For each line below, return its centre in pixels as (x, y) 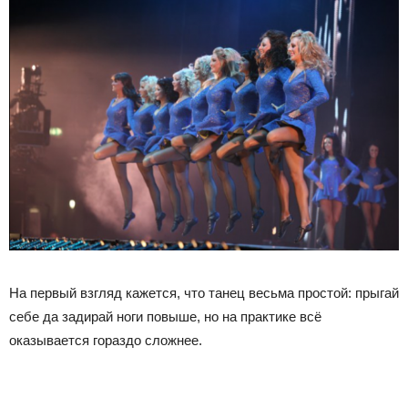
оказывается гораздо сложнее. (106, 341)
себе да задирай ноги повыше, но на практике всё (165, 317)
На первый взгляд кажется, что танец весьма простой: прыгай (204, 293)
